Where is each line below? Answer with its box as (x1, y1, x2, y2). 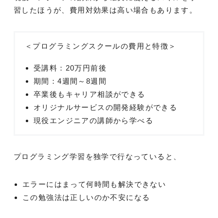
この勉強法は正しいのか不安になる (22, 193, 150, 201)
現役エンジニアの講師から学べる (34, 116, 153, 125)
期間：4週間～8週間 (34, 76, 107, 85)
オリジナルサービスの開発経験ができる (34, 103, 178, 111)
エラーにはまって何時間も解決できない (22, 180, 166, 188)
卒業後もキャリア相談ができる (34, 90, 145, 98)
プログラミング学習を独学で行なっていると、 (14, 152, 182, 161)
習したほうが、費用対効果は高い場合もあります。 (14, 5, 198, 14)
